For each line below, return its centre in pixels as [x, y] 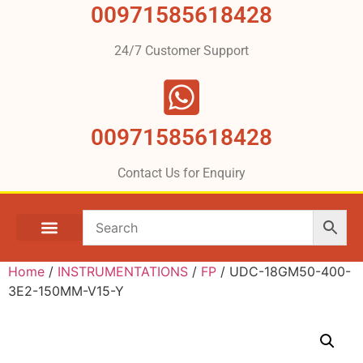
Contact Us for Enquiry [181, 173]
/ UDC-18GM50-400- [284, 271]
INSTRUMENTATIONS [123, 271]
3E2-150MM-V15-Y [66, 290]
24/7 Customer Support [181, 50]
